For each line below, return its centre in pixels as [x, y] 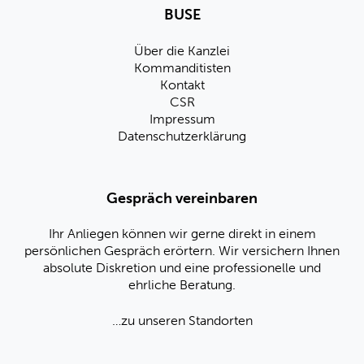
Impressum [182, 119]
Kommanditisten [182, 67]
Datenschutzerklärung [182, 136]
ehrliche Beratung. [182, 285]
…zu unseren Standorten [182, 320]
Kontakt [182, 84]
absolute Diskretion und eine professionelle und [182, 268]
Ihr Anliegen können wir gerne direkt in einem [182, 234]
